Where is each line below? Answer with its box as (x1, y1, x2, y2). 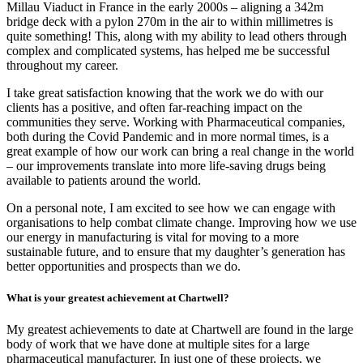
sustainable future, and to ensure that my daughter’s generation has (6, 245, 345, 259)
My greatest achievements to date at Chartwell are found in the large (6, 322, 353, 337)
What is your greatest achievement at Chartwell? (6, 292, 229, 305)
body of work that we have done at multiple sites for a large (6, 337, 310, 352)
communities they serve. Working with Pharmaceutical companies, (6, 115, 345, 130)
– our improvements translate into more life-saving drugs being (6, 159, 326, 173)
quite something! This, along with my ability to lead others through (6, 29, 347, 44)
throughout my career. (6, 58, 118, 73)
